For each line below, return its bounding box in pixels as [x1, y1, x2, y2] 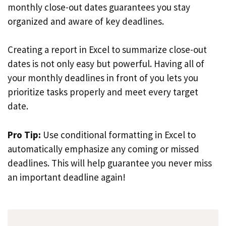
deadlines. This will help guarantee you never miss [8, 156, 212, 169]
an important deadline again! [8, 171, 126, 183]
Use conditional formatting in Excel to [41, 128, 196, 141]
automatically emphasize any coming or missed [8, 142, 199, 155]
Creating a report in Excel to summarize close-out [8, 43, 207, 55]
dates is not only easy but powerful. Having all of [8, 58, 204, 70]
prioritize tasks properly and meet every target [8, 86, 198, 98]
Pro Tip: [8, 128, 41, 141]
